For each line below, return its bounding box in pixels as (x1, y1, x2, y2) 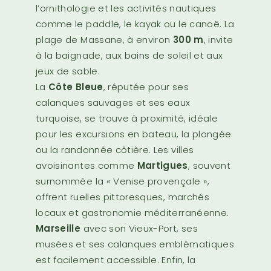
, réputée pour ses (103, 80, 189, 94)
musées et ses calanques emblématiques (36, 238, 234, 251)
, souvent (188, 159, 230, 172)
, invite (203, 33, 233, 47)
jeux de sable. (36, 65, 100, 78)
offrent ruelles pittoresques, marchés (36, 191, 209, 204)
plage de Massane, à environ (36, 33, 173, 47)
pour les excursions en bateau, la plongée (36, 128, 232, 141)
